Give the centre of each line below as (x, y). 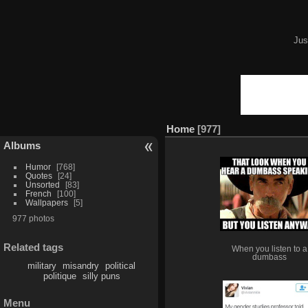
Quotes (38, 175)
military (42, 266)
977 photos (33, 218)
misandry (81, 266)
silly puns (101, 276)
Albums (22, 145)
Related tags (33, 247)
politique (59, 276)
